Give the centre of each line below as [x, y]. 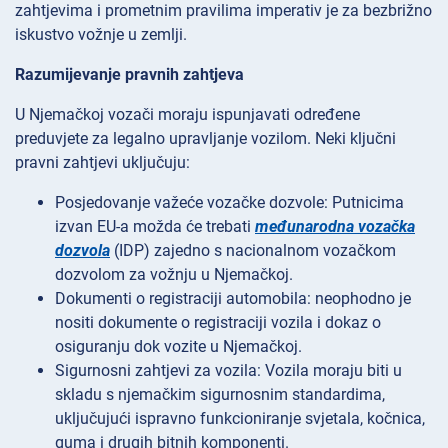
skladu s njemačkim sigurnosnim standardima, [220, 394]
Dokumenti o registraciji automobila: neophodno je [233, 298]
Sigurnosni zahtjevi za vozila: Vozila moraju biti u [228, 370]
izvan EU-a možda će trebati [155, 226]
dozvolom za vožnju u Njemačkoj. [174, 274]
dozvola [82, 250]
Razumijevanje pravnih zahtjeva [129, 74]
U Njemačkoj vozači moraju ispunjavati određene [187, 114]
